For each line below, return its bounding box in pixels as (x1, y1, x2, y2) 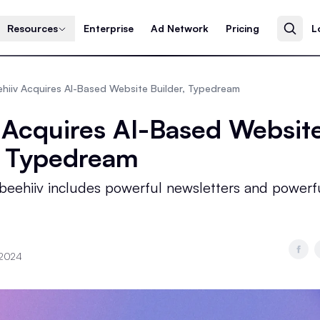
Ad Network (151, 21, 209, 34)
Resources (7, 21, 59, 34)
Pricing (226, 21, 260, 34)
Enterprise (84, 21, 134, 34)
